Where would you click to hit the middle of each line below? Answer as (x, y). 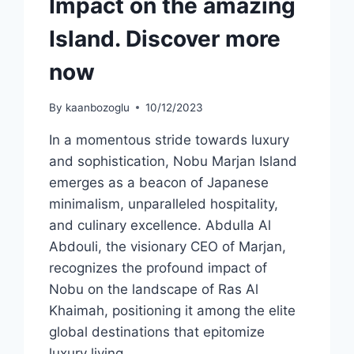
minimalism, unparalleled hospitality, (164, 203)
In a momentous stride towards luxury (169, 139)
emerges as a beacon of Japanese (159, 182)
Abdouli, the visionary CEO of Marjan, (168, 246)
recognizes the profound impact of (158, 267)
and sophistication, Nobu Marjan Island (173, 161)
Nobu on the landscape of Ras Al (154, 289)
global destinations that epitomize (157, 331)
